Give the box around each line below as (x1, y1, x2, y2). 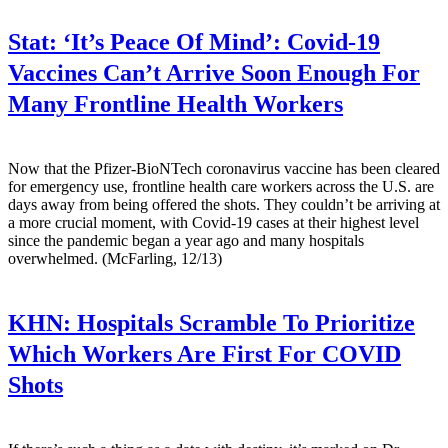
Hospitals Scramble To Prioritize (71, 309, 415, 336)
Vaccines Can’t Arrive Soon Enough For (8, 59, 420, 86)
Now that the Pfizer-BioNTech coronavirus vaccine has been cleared (8, 159, 440, 177)
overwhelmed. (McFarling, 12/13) (8, 249, 222, 267)
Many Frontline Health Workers (8, 90, 343, 117)
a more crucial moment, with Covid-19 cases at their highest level (8, 213, 419, 231)
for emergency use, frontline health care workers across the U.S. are (8, 177, 434, 195)
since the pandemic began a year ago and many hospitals (8, 231, 364, 249)
